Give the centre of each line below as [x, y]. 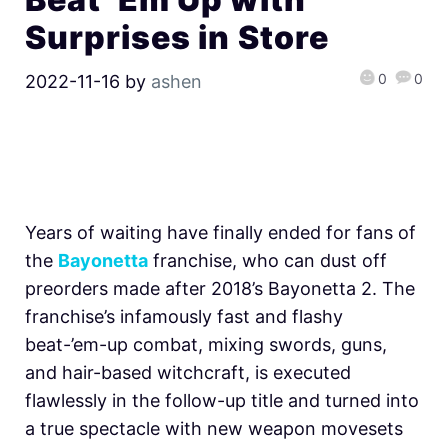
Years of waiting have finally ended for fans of [220, 232]
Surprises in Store [177, 38]
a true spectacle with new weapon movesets [214, 428]
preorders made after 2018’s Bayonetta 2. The [220, 288]
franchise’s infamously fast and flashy [184, 316]
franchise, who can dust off [267, 260]
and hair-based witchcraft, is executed [188, 372]
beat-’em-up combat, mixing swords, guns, [206, 344]
